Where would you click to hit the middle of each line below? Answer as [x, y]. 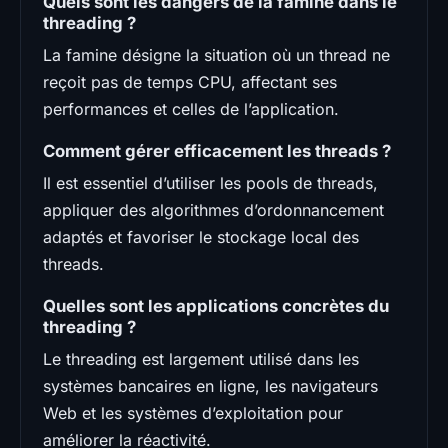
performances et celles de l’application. [191, 108]
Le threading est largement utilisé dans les [201, 358]
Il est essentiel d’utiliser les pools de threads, [210, 182]
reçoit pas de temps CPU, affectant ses [190, 81]
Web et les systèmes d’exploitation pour [193, 412]
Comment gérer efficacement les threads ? [217, 150]
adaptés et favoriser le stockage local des [201, 236]
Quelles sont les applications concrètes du [216, 305]
